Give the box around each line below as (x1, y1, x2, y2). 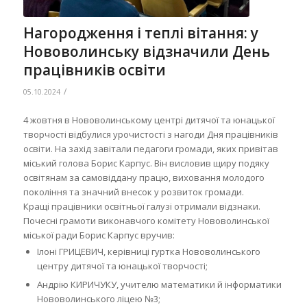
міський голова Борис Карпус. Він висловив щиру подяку (23, 156, 269, 169)
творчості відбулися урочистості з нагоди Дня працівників (23, 127, 278, 140)
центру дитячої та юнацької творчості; (36, 259, 208, 272)
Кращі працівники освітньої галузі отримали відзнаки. (23, 199, 260, 212)
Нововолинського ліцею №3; (36, 292, 160, 305)
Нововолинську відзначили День (23, 42, 270, 62)
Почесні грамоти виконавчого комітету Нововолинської (23, 214, 269, 227)
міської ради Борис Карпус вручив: (23, 228, 175, 241)
